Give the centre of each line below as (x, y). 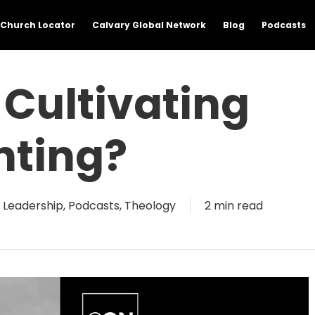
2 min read (234, 206)
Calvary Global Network (149, 25)
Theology (150, 206)
